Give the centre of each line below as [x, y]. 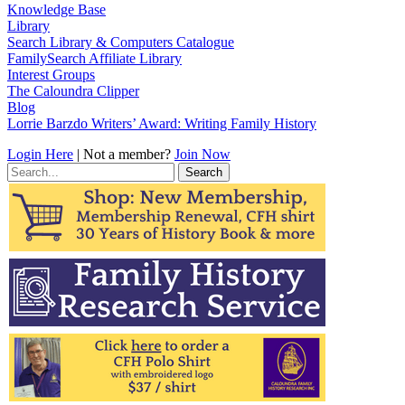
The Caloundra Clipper [73, 90]
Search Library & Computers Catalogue [121, 42]
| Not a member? [124, 154]
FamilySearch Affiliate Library [94, 58]
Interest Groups [51, 74]
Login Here [40, 154]
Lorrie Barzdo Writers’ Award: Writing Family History [162, 123]
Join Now [202, 154]
